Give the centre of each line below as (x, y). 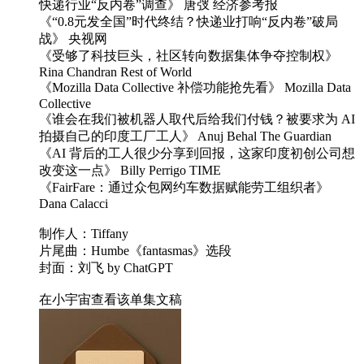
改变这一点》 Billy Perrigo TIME (130, 171)
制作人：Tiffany (84, 234)
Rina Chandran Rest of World (115, 72)
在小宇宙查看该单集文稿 (110, 300)
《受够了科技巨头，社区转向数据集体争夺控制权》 (188, 56)
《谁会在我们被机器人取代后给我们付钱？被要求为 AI (197, 119)
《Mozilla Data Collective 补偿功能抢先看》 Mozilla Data (195, 88)
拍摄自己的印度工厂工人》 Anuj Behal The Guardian (185, 136)
